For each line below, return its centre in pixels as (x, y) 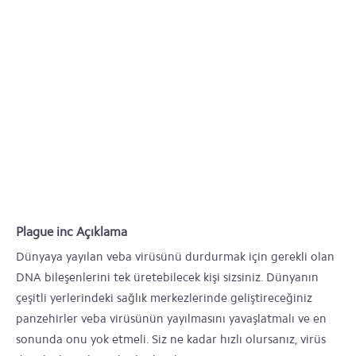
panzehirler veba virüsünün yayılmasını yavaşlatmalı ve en (171, 319)
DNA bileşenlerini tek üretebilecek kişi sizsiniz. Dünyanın (167, 277)
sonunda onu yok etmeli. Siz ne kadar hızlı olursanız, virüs (171, 339)
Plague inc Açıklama (72, 232)
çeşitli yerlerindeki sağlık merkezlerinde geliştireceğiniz (164, 298)
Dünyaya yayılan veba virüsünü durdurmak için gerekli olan (175, 257)
